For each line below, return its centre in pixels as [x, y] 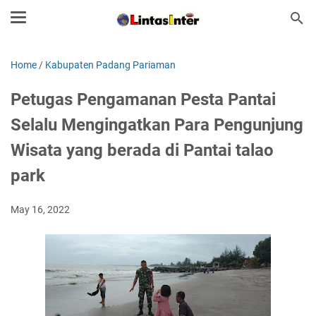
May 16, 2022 [40, 209]
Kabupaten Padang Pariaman [110, 65]
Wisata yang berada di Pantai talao [142, 150]
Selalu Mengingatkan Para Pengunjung [157, 125]
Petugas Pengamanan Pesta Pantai [143, 99]
